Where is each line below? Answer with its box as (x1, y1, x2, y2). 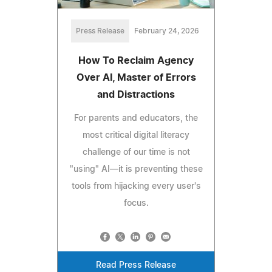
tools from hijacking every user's (71, 182, 201, 191)
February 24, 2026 (134, 27, 199, 35)
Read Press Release (96, 261, 176, 270)
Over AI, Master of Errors (76, 73, 196, 83)
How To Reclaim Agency (78, 56, 194, 66)
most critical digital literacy (83, 131, 189, 140)
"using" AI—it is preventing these (69, 165, 203, 174)
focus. (123, 199, 149, 208)
